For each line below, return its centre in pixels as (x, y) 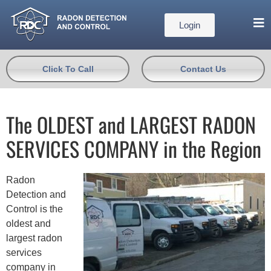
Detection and (36, 195)
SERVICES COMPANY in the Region (134, 149)
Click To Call (68, 69)
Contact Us (203, 69)
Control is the (34, 209)
